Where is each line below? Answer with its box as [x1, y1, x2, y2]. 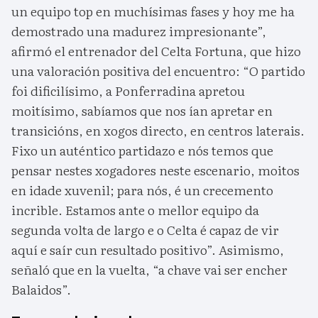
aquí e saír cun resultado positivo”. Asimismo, [11, 240, 284, 260]
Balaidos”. [11, 280, 71, 300]
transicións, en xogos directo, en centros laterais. [11, 121, 305, 141]
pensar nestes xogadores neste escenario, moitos [11, 160, 300, 180]
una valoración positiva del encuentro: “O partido [11, 61, 305, 81]
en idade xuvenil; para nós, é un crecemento [11, 180, 273, 200]
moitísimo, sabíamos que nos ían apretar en [11, 101, 273, 121]
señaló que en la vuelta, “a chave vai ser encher [11, 260, 287, 280]
